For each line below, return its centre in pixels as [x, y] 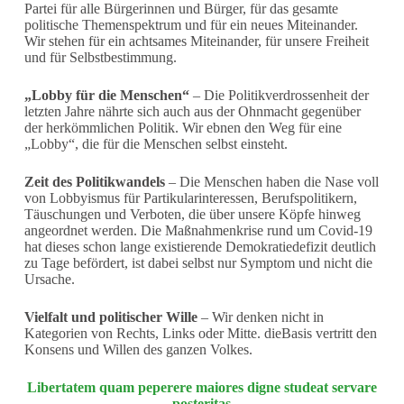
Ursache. [49, 279]
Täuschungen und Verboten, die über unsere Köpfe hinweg [192, 214]
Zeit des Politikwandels [94, 181]
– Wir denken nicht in [260, 317]
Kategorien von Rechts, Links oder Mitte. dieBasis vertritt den [200, 333]
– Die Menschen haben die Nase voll [271, 181]
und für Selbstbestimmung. [100, 57]
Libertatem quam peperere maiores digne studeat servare [202, 387]
